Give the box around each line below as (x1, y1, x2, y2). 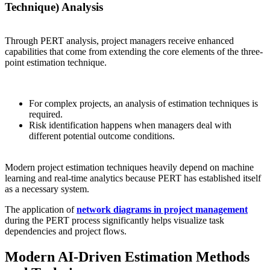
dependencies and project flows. (5, 226, 127, 237)
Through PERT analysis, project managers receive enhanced (5, 36, 234, 46)
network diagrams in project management (77, 204, 248, 215)
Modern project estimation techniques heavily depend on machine (5, 162, 254, 173)
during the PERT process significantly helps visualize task (5, 215, 224, 226)
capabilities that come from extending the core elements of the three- (5, 46, 263, 57)
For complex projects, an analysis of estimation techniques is (29, 98, 258, 109)
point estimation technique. (5, 57, 107, 68)
